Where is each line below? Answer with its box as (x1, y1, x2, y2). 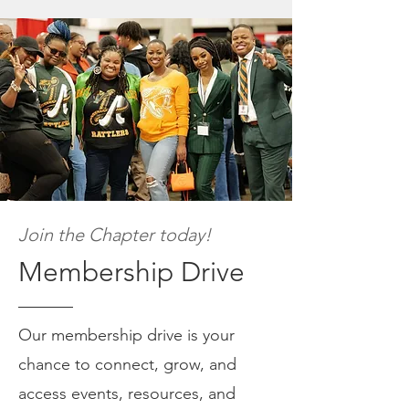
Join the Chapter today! (18, 223, 211, 246)
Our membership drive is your (18, 324, 235, 345)
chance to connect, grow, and (18, 353, 236, 374)
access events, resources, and (18, 383, 236, 404)
